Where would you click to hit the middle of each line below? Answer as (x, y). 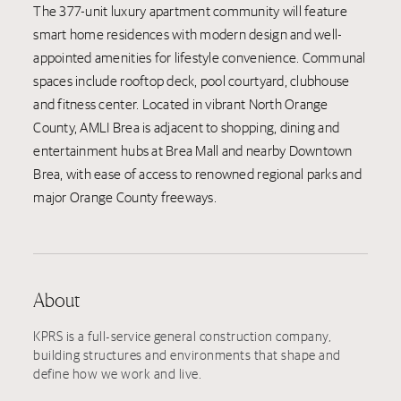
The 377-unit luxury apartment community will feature (190, 11)
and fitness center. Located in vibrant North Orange (181, 104)
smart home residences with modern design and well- (188, 34)
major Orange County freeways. (127, 197)
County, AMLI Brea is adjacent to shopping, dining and (187, 127)
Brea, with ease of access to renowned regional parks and (197, 174)
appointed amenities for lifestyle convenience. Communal (200, 57)
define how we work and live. (118, 373)
